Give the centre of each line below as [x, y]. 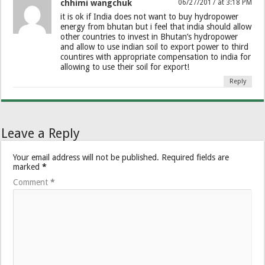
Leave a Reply [41, 134]
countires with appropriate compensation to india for [156, 57]
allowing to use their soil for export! [125, 67]
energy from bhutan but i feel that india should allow [156, 27]
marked [28, 167]
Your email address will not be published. [86, 158]
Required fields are [195, 158]
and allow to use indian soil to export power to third [155, 47]
